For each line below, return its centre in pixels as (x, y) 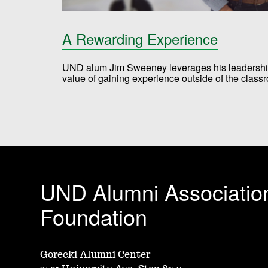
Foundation (94, 216)
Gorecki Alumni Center (95, 255)
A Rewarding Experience (140, 38)
